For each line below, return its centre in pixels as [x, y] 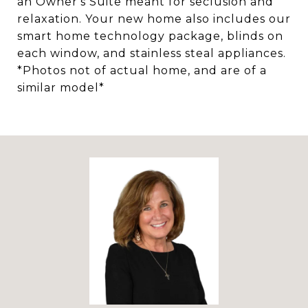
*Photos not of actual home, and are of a [142, 70]
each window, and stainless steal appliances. [152, 53]
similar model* [61, 88]
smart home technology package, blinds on [150, 36]
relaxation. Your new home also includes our [154, 19]
